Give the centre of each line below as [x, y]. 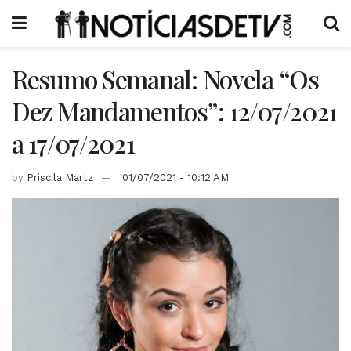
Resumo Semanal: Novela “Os [165, 79]
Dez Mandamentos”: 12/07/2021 [175, 111]
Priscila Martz [60, 177]
